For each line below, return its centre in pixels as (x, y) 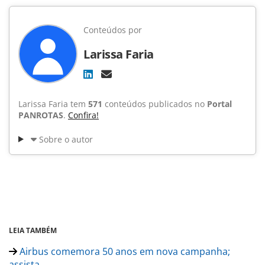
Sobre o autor (66, 139)
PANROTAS (41, 115)
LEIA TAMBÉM (33, 230)
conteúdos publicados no (155, 104)
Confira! (83, 115)
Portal (219, 104)
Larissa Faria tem (53, 104)
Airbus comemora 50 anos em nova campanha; (124, 251)
